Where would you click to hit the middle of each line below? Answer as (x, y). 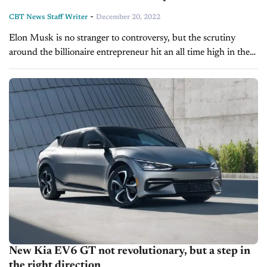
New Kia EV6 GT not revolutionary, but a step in (130, 251)
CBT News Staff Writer (48, 18)
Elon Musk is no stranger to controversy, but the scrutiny (122, 38)
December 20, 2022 (128, 18)
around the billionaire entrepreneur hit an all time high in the (129, 53)
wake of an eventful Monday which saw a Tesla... (106, 67)
